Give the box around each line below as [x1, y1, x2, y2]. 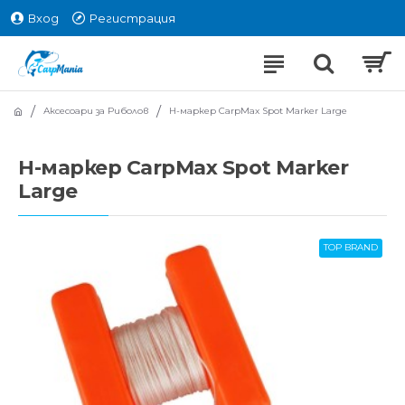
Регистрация [89, 10, 175, 25]
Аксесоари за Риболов [43, 104, 148, 117]
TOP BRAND [324, 241, 378, 253]
